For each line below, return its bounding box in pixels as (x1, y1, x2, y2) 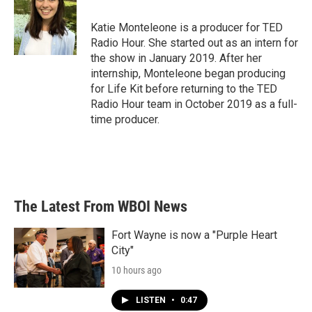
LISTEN (136, 295, 168, 305)
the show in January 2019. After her (91, 52, 262, 65)
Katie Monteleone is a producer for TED (91, 21, 283, 34)
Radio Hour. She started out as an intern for (91, 36, 298, 49)
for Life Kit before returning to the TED (91, 82, 277, 95)
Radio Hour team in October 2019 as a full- (91, 97, 297, 111)
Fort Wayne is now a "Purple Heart (111, 228, 277, 242)
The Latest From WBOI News (14, 198, 187, 215)
